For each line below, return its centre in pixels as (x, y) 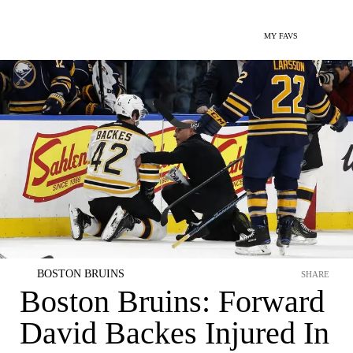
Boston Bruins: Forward (172, 301)
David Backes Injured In (175, 333)
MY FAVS (281, 36)
